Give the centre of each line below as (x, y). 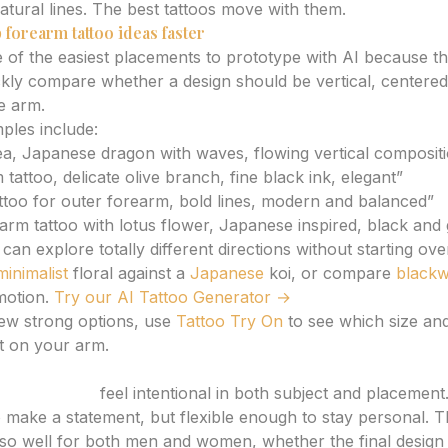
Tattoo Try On (229, 321)
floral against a (129, 273)
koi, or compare (330, 273)
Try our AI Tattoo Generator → (172, 297)
